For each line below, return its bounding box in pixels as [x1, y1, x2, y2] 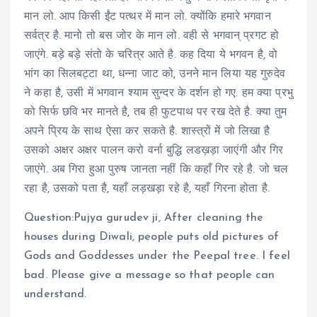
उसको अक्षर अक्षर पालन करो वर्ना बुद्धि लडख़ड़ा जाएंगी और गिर [24, 144, 284, 156]
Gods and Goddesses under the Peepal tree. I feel [24, 250, 290, 262]
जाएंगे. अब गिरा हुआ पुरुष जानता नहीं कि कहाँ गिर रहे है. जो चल [24, 163, 289, 175]
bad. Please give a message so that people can [24, 269, 275, 281]
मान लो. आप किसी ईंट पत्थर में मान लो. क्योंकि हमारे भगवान [24, 11, 271, 23]
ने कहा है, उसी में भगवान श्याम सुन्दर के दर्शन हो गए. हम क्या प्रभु [24, 87, 293, 99]
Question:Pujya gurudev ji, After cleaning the [24, 212, 264, 224]
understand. [24, 288, 87, 300]
